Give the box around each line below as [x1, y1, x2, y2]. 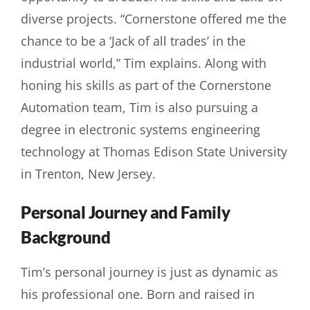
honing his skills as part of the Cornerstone [21, 76, 271, 93]
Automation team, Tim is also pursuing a [21, 98, 258, 116]
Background [21, 226, 111, 247]
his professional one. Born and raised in [21, 285, 255, 302]
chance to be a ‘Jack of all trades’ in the [21, 32, 246, 49]
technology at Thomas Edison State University [21, 143, 287, 160]
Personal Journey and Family [21, 201, 230, 222]
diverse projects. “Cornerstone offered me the [21, 10, 286, 27]
